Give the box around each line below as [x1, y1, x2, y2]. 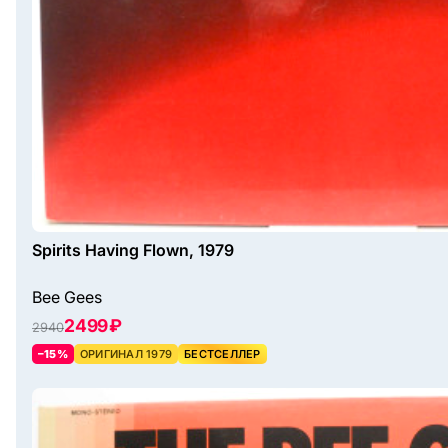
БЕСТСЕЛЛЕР [184, 347, 261, 362]
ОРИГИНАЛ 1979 [79, 347, 173, 362]
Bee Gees [32, 287, 102, 308]
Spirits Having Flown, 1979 [32, 240, 234, 261]
